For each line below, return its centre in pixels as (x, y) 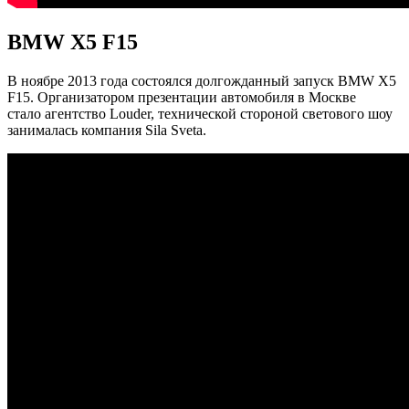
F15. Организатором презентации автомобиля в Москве (182, 97)
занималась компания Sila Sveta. (107, 130)
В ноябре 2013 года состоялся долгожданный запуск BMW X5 (202, 80)
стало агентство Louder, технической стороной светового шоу (200, 113)
